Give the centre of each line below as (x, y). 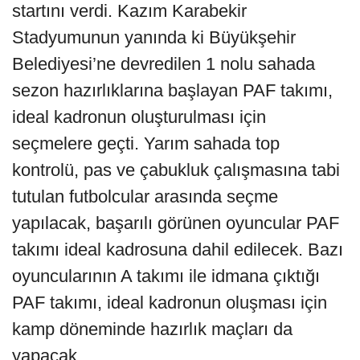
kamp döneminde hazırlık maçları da (152, 329)
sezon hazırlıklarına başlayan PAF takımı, (172, 91)
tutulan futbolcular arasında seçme (145, 197)
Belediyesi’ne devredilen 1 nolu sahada (164, 64)
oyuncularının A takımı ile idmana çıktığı (166, 276)
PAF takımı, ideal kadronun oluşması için (170, 303)
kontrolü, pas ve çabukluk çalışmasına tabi (176, 170)
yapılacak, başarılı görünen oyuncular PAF (176, 223)
